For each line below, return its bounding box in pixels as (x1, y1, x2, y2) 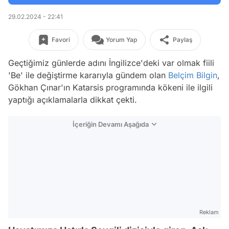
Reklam (199, 209, 219, 216)
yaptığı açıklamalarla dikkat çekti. (8, 95, 137, 105)
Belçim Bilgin (168, 70, 217, 80)
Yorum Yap (105, 36, 137, 43)
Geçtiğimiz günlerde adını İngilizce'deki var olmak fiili (8, 58, 214, 68)
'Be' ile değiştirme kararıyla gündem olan (8, 70, 168, 80)
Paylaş (172, 36, 192, 43)
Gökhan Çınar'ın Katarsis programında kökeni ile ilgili (8, 82, 213, 93)
